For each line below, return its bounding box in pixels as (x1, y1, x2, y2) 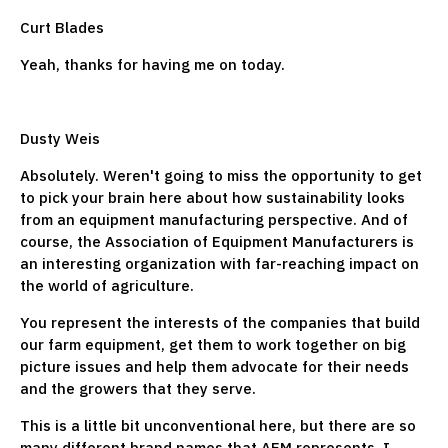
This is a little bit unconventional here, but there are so (20, 415, 416, 435)
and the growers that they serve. (20, 378, 260, 398)
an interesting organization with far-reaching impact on (20, 253, 419, 273)
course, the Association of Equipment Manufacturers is (20, 231, 414, 251)
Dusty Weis (20, 128, 104, 148)
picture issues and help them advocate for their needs (20, 356, 409, 376)
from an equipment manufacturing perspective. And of (20, 209, 408, 229)
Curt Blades (20, 17, 108, 37)
